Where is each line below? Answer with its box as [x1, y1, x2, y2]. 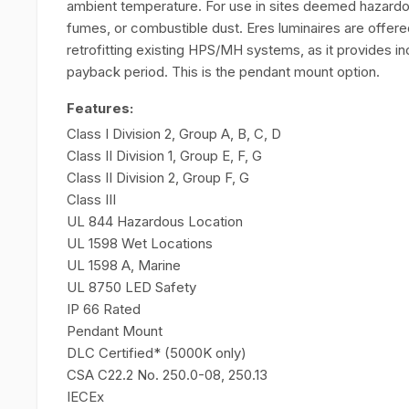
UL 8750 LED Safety [67, 278, 196, 296]
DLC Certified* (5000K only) [67, 344, 246, 362]
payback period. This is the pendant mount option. [67, 63, 380, 80]
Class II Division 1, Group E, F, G [67, 147, 262, 164]
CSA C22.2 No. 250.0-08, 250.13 [67, 366, 267, 383]
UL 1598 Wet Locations [67, 235, 213, 252]
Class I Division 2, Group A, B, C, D [67, 125, 281, 142]
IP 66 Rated [67, 300, 141, 318]
